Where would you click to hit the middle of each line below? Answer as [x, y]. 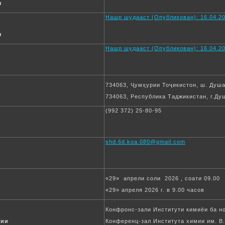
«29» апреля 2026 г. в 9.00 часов [155, 190]
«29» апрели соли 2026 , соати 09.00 [163, 178]
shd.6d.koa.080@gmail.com [145, 142]
